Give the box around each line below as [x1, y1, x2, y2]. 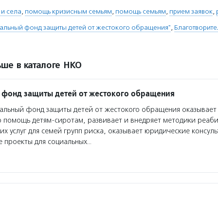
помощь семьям [115, 7, 166, 16]
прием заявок [169, 7, 213, 16]
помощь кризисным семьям [25, 7, 112, 16]
